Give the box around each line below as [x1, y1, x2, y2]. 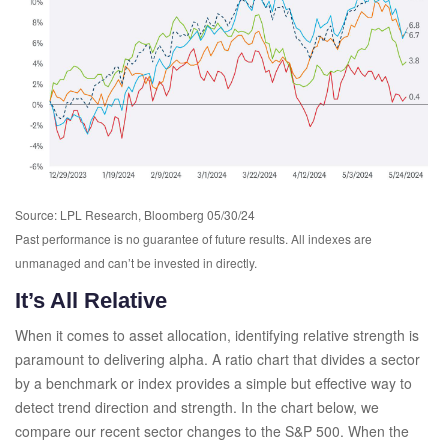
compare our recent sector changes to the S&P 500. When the [15, 420, 409, 441]
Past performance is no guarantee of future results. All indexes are [15, 229, 372, 247]
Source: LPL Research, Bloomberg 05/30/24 [15, 205, 255, 223]
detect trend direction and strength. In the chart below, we [15, 396, 379, 417]
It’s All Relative [15, 287, 167, 313]
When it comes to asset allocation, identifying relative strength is [15, 324, 419, 345]
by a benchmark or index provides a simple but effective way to [15, 372, 412, 393]
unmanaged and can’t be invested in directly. [15, 253, 257, 271]
